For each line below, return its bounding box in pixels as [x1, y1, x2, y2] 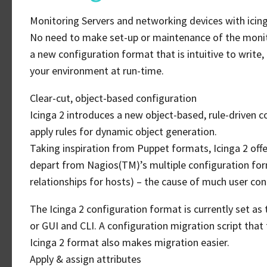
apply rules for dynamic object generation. [30, 125, 217, 138]
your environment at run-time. [30, 64, 164, 77]
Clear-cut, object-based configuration [30, 91, 197, 105]
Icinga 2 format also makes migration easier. [30, 235, 229, 249]
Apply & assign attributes [30, 252, 141, 266]
